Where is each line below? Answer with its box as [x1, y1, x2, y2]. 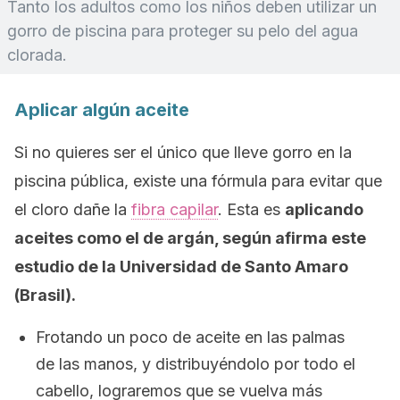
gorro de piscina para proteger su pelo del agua [7, 21, 358, 40]
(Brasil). [14, 286, 76, 304]
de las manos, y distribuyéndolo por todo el [36, 354, 355, 373]
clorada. [7, 46, 67, 64]
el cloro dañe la [14, 200, 131, 219]
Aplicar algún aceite [14, 99, 189, 121]
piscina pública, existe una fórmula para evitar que [14, 171, 382, 190]
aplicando [285, 200, 363, 219]
